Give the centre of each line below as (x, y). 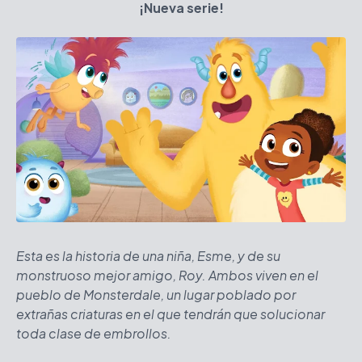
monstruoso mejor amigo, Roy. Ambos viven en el (167, 275)
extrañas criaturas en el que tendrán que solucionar (170, 314)
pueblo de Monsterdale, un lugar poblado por (156, 295)
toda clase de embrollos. (94, 333)
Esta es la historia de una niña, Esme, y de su (148, 256)
